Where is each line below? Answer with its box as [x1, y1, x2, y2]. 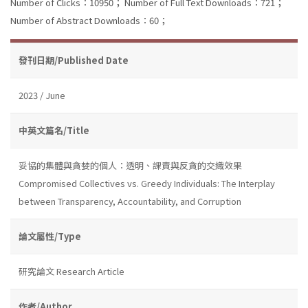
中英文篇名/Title [19, 123, 89, 137]
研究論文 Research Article [19, 264, 124, 278]
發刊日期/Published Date [19, 53, 129, 67]
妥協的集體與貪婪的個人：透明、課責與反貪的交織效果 [19, 158, 242, 172]
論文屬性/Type [19, 229, 81, 243]
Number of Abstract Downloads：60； [10, 13, 168, 27]
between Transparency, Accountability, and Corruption [19, 194, 241, 208]
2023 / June [19, 88, 65, 102]
